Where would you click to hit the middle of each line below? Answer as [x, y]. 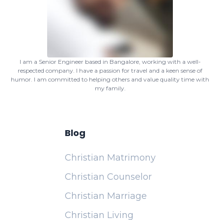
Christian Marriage [106, 196]
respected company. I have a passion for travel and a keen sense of [110, 70]
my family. [110, 88]
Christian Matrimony [110, 158]
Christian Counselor [108, 177]
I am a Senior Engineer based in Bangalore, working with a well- [110, 62]
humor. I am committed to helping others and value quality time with [110, 79]
